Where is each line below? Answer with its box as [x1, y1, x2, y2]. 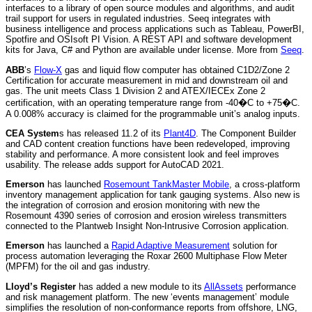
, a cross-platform [229, 179, 300, 190]
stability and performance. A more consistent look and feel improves [6, 148, 279, 159]
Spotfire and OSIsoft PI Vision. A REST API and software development [6, 34, 292, 45]
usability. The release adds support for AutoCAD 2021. [6, 159, 224, 170]
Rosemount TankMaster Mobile [104, 179, 229, 190]
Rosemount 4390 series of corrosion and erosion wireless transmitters [6, 210, 287, 221]
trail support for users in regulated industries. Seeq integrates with [6, 13, 270, 24]
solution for [230, 240, 277, 251]
